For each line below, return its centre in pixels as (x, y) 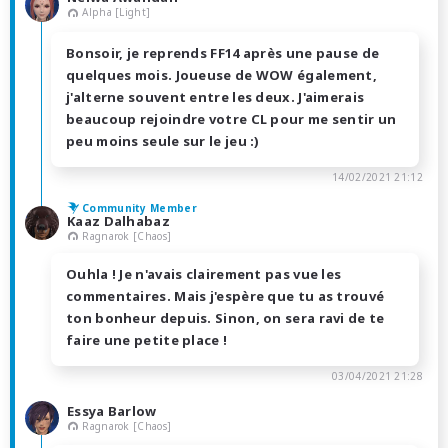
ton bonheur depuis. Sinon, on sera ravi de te (225, 318)
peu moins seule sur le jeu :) (163, 140)
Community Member (139, 207)
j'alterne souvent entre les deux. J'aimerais (215, 96)
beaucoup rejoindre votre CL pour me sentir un (231, 118)
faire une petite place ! (147, 340)
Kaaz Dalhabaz (118, 220)
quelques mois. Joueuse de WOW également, (221, 74)
